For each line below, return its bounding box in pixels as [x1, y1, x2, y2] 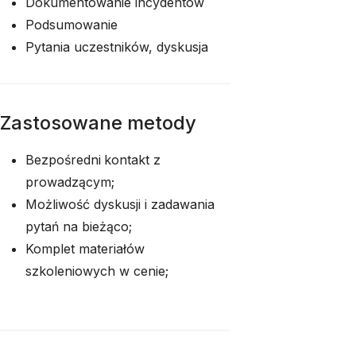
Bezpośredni [25, 152, 101, 168]
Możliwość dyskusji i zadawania [25, 196, 215, 212]
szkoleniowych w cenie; [25, 263, 168, 279]
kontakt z [104, 152, 161, 168]
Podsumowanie [25, 17, 118, 33]
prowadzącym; [25, 174, 114, 190]
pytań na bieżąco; [25, 219, 132, 234]
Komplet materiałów [25, 241, 145, 257]
